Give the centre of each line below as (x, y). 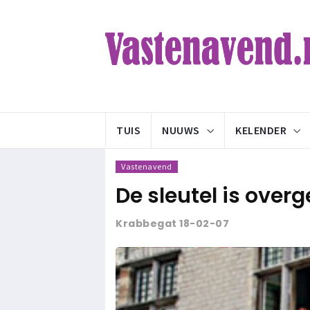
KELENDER (261, 130)
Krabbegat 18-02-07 (172, 224)
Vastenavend (147, 166)
